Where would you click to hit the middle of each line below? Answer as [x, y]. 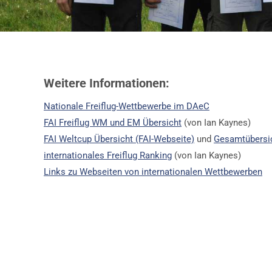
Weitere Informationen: [107, 83]
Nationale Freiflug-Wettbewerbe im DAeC [127, 106]
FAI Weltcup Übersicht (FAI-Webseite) [119, 139]
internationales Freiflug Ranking [108, 155]
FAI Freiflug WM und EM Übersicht [113, 123]
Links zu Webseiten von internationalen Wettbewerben [153, 172]
